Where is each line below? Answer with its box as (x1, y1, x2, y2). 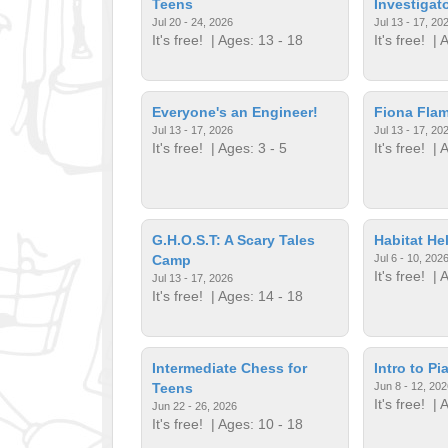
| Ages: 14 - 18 (203, 287, 304, 304)
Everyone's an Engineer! (152, 103, 319, 120)
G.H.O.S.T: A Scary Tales (152, 231, 316, 248)
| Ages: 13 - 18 (203, 31, 304, 48)
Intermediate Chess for (152, 359, 308, 376)
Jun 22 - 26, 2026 (152, 399, 238, 412)
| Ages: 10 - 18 (203, 415, 304, 432)
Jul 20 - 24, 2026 (152, 15, 234, 28)
